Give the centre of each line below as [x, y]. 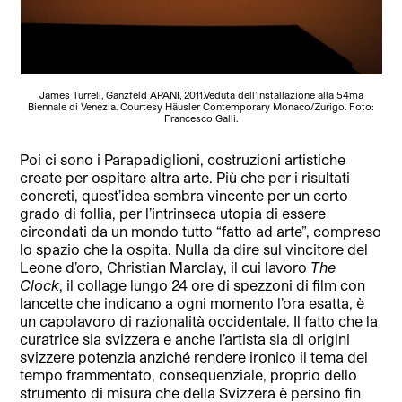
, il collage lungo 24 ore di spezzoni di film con [213, 284]
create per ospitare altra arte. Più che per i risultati [185, 177]
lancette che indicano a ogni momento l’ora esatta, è [192, 302]
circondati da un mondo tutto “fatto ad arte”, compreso [201, 231]
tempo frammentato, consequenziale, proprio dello [189, 374]
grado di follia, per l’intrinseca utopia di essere [173, 213]
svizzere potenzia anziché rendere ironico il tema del [194, 356]
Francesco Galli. [201, 118]
